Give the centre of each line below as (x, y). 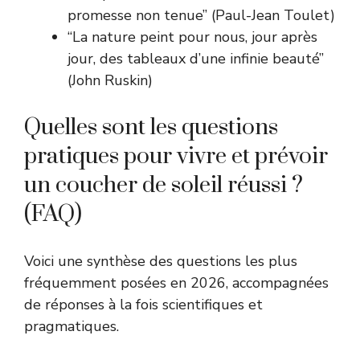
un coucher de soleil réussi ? (164, 185)
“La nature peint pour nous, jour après (192, 37)
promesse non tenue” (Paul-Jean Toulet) (201, 15)
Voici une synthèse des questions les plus (161, 261)
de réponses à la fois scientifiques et (143, 304)
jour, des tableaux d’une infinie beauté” (196, 58)
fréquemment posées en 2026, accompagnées (176, 282)
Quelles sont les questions (151, 127)
